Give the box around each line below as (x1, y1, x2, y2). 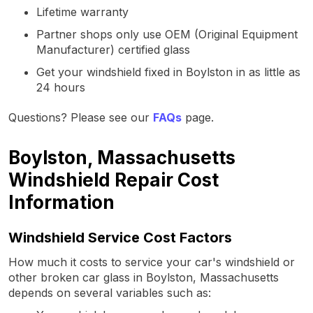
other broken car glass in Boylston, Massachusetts (8, 270, 279, 284)
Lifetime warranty (36, 4, 129, 19)
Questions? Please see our (8, 110, 153, 124)
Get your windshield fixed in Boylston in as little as (36, 64, 300, 79)
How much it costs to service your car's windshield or (8, 254, 295, 269)
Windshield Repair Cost (8, 168, 219, 191)
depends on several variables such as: (8, 285, 211, 300)
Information (8, 191, 115, 213)
